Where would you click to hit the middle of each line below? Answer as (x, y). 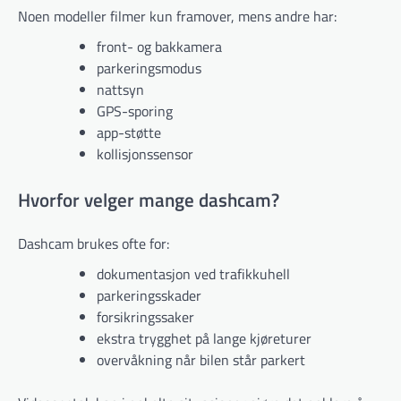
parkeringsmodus (149, 68)
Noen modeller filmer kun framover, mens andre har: (177, 16)
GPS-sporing (135, 111)
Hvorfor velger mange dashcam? (149, 199)
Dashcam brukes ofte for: (94, 243)
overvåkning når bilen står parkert (201, 359)
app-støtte (129, 132)
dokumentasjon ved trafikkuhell (193, 273)
